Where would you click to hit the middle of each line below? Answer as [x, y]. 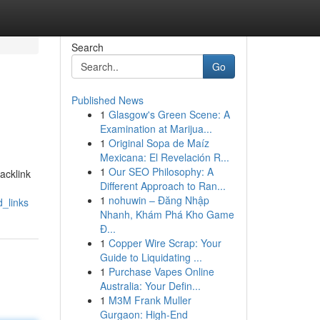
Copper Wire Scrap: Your [165, 243]
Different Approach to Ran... [162, 186]
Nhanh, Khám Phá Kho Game [167, 214]
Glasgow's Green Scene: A [169, 114]
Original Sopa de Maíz [159, 143]
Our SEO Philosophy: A [161, 171]
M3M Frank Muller [150, 300]
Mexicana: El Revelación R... [164, 157]
